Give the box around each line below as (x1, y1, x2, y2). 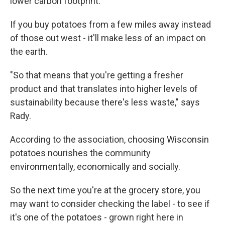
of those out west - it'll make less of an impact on (10, 33, 206, 44)
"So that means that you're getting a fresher (10, 70, 183, 81)
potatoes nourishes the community (10, 148, 151, 159)
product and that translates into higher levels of (10, 83, 198, 94)
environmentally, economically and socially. (10, 161, 180, 172)
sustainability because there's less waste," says (10, 97, 200, 108)
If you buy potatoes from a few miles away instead (10, 19, 211, 30)
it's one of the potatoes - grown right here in (10, 212, 183, 223)
